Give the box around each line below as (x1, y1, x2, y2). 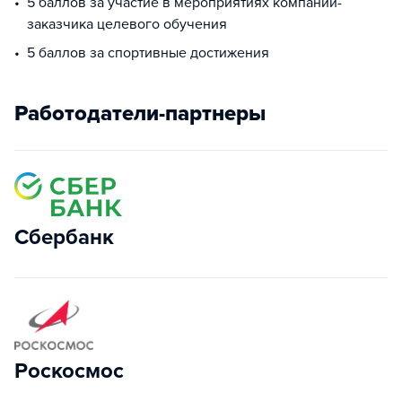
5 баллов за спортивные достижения (27, 44, 269, 62)
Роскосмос (14, 358, 124, 384)
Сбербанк (14, 224, 114, 250)
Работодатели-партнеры (14, 100, 266, 127)
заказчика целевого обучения (27, 15, 227, 33)
